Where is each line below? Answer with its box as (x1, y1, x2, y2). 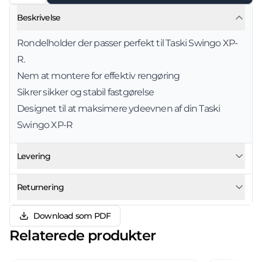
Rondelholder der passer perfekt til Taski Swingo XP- (17, 37, 238, 49)
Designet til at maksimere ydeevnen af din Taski (17, 103, 220, 114)
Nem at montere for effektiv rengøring (17, 70, 180, 81)
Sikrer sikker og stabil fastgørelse (17, 87, 154, 98)
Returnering (17, 182, 64, 192)
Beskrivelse (17, 12, 61, 23)
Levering (17, 151, 51, 161)
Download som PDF (33, 211, 111, 221)
